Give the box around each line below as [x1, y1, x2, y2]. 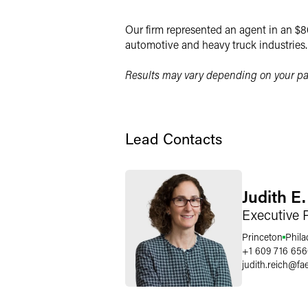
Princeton [242, 230, 283, 243]
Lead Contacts [125, 129, 222, 148]
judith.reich [242, 257, 288, 271]
